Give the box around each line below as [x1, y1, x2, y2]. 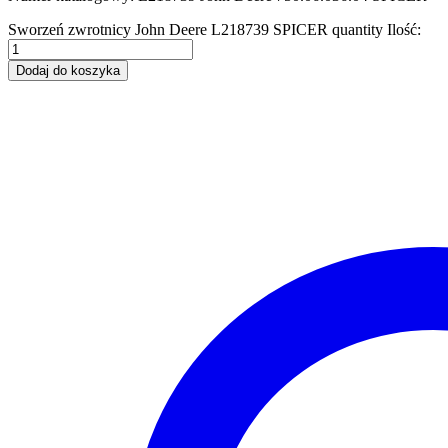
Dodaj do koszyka [16, 62, 120, 78]
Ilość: [387, 20, 421, 38]
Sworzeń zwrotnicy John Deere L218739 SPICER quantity [8, 20, 383, 38]
